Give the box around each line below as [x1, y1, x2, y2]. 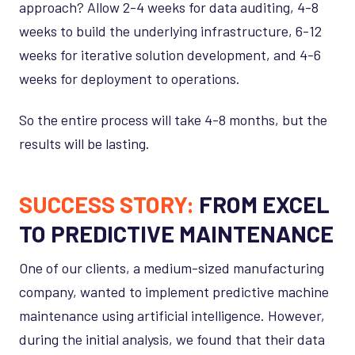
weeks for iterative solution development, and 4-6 [19, 45, 321, 63]
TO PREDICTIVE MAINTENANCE [19, 219, 334, 248]
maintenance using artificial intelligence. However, [19, 307, 325, 325]
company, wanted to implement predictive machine [19, 283, 329, 301]
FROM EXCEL [199, 190, 330, 219]
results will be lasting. [19, 135, 150, 153]
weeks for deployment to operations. [19, 69, 240, 87]
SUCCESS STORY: [19, 190, 199, 219]
